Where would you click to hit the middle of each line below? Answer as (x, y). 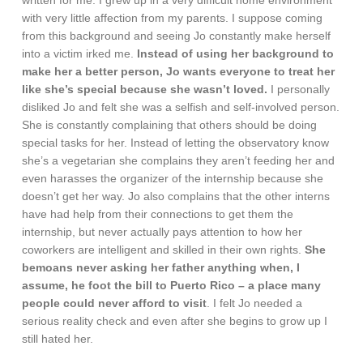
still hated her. (58, 339)
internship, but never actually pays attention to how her (162, 232)
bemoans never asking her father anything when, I (161, 268)
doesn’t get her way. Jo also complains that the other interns (176, 196)
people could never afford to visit (115, 303)
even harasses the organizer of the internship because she (173, 179)
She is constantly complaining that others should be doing (170, 125)
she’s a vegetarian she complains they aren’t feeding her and (179, 161)
